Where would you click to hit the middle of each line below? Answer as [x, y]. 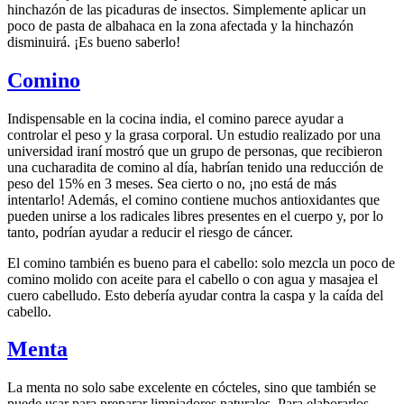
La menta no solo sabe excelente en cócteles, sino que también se [192, 388]
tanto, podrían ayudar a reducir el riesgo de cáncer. [150, 232]
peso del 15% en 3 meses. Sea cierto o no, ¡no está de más [172, 183]
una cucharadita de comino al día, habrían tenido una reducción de [195, 167]
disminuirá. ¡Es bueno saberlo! [94, 41]
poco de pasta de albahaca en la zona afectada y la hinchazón [180, 25]
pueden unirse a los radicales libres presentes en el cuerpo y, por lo [195, 216]
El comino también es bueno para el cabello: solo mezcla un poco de [201, 262]
